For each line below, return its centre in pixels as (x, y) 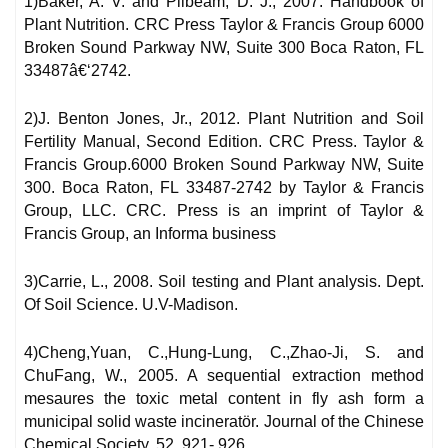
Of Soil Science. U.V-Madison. (131, 305)
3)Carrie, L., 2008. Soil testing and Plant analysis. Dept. (224, 282)
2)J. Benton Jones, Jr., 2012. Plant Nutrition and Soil (224, 119)
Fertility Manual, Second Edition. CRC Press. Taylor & (224, 142)
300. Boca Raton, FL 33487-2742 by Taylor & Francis (224, 188)
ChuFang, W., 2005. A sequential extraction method (224, 376)
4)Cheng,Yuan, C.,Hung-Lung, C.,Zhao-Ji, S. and (224, 353)
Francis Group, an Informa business (150, 234)
